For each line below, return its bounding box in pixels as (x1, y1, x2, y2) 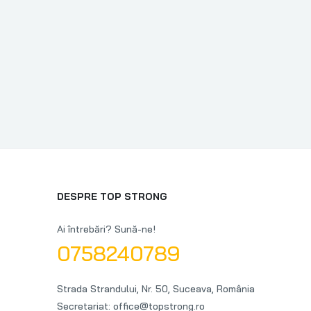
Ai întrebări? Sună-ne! (57, 223, 155, 235)
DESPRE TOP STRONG (57, 190, 167, 203)
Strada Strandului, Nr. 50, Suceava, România (57, 283, 255, 295)
